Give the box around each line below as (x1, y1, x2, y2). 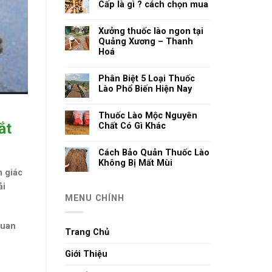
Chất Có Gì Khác (98, 120, 166, 132)
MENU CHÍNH (65, 192, 124, 203)
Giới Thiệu (65, 248, 107, 260)
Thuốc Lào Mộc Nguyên (98, 110, 197, 121)
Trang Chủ (65, 226, 109, 238)
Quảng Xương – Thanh (98, 36, 193, 47)
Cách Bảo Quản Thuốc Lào (98, 147, 209, 158)
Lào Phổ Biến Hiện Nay (98, 83, 192, 95)
